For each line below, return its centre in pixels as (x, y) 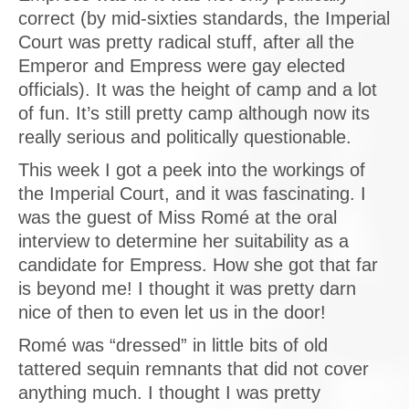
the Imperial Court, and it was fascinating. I (192, 194)
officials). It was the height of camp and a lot (198, 89)
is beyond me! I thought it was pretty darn (187, 288)
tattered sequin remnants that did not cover (194, 369)
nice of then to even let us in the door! (172, 312)
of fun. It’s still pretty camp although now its (194, 113)
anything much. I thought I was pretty (169, 393)
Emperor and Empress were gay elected (182, 66)
